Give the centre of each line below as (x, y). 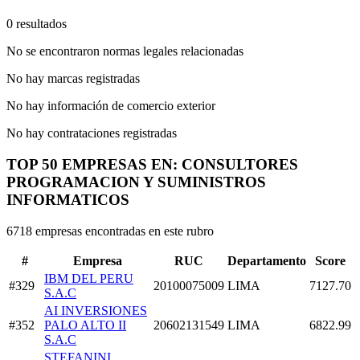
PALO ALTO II (85, 325)
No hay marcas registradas (73, 79)
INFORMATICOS (68, 199)
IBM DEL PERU (89, 278)
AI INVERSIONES (96, 310)
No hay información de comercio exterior (111, 106)
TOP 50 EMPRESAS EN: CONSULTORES (152, 164)
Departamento (267, 260)
